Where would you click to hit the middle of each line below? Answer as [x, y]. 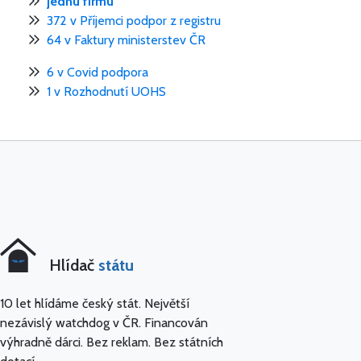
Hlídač [74, 265]
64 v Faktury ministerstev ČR [126, 39]
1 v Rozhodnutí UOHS [106, 91]
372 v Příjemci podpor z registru [134, 20]
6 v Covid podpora [98, 72]
